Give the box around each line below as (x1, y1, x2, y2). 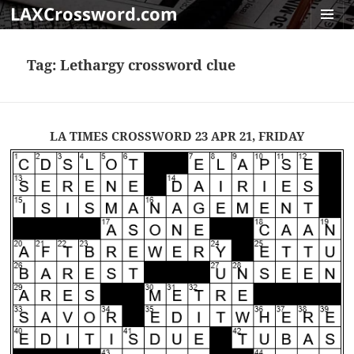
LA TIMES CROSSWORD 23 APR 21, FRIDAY (50, 128, 304, 145)
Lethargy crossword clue (60, 55, 236, 75)
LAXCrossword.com (10, 2, 179, 25)
